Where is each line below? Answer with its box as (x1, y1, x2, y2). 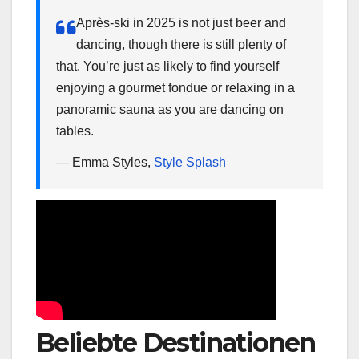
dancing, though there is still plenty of (76, 37, 286, 51)
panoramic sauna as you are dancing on (56, 102, 284, 116)
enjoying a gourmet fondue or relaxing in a (56, 80, 295, 95)
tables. (56, 123, 94, 138)
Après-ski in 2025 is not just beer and (76, 15, 286, 30)
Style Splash (154, 155, 226, 170)
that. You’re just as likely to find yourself (56, 58, 279, 73)
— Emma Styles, (56, 155, 154, 170)
